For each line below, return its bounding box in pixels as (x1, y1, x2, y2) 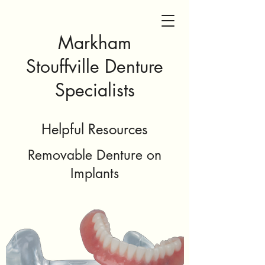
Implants (70, 164, 119, 182)
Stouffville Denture (26, 54, 163, 78)
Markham (58, 31, 131, 54)
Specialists (54, 78, 135, 102)
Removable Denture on (28, 146, 161, 164)
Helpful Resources (41, 120, 148, 138)
